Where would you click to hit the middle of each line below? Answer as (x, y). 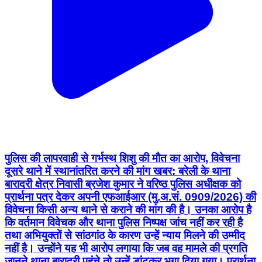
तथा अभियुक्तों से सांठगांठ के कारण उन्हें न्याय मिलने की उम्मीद (125, 235)
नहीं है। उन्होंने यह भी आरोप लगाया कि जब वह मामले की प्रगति (126, 248)
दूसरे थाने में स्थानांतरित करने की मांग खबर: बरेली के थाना (118, 171)
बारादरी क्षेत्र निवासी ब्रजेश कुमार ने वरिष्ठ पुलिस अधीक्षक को (123, 184)
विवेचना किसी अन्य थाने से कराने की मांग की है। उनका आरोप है (128, 209)
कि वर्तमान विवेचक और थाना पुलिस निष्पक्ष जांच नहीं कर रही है (124, 222)
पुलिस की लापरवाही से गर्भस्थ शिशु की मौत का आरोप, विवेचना (122, 158)
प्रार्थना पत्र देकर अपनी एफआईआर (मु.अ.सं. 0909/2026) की (130, 196)
